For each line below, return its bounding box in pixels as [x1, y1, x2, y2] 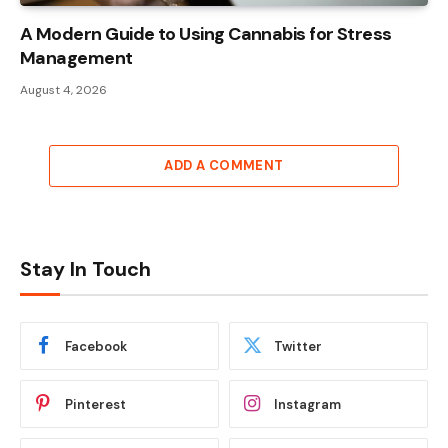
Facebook [65, 337, 127, 355]
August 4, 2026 [20, 82, 107, 99]
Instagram [274, 395, 341, 413]
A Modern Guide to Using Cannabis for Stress [20, 22, 392, 47]
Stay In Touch [20, 256, 151, 283]
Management [20, 46, 133, 71]
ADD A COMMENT [164, 157, 284, 175]
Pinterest [65, 395, 126, 413]
